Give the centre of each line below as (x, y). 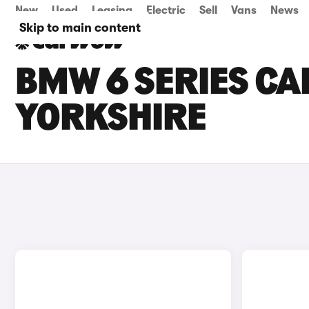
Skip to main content (80, 28)
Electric (166, 10)
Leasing (112, 10)
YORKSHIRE (111, 120)
